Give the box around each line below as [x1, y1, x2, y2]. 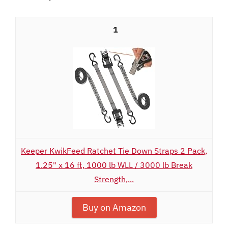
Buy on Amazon [82, 202, 146, 213]
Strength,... [94, 174, 134, 184]
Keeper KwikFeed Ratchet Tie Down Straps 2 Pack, [21, 146, 207, 156]
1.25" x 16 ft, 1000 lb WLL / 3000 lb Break [36, 160, 192, 170]
